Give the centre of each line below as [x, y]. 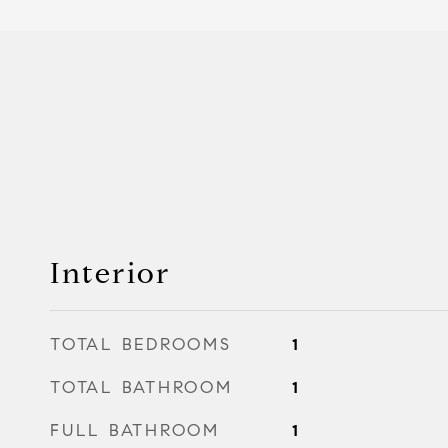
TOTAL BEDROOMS [141, 344]
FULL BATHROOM [135, 430]
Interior [110, 272]
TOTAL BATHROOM [141, 387]
